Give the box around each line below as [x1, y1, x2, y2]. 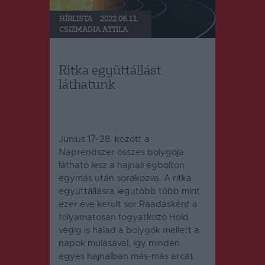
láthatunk [59, 79, 115, 92]
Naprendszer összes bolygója [59, 147, 184, 158]
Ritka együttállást [59, 64, 161, 77]
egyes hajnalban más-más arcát [59, 251, 193, 262]
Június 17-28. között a [59, 134, 150, 145]
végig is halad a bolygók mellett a [59, 225, 199, 236]
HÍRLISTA [59, 16, 92, 24]
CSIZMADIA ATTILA [59, 27, 128, 34]
